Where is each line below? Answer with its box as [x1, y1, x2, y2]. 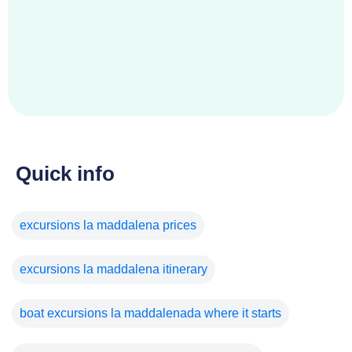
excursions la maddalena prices [20, 218, 196, 232]
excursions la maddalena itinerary [20, 262, 207, 276]
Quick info [16, 161, 115, 185]
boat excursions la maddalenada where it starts [20, 306, 281, 320]
